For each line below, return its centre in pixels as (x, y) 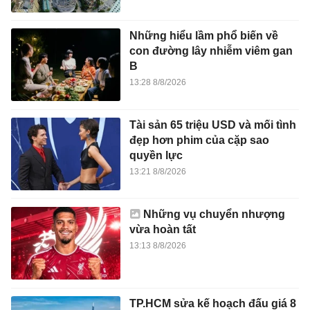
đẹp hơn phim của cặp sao (199, 140)
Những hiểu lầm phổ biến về (203, 36)
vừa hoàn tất (162, 230)
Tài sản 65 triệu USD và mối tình (212, 125)
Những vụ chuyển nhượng (214, 215)
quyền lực (156, 155)
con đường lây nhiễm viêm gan (211, 51)
